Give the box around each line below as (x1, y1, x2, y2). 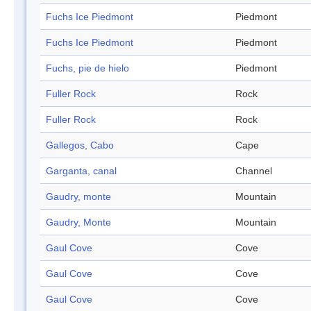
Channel (235, 165, 272, 177)
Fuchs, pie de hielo (46, 62, 129, 74)
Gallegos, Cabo (46, 140, 114, 151)
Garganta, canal (46, 165, 117, 177)
